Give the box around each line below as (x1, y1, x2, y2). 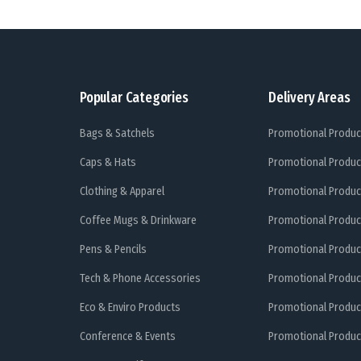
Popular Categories (80, 89, 189, 107)
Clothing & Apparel (80, 185, 164, 199)
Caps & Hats (80, 156, 136, 170)
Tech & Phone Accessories (80, 272, 201, 286)
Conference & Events (80, 330, 176, 344)
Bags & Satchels (80, 127, 155, 141)
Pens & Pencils (80, 243, 147, 257)
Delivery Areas (268, 89, 351, 107)
